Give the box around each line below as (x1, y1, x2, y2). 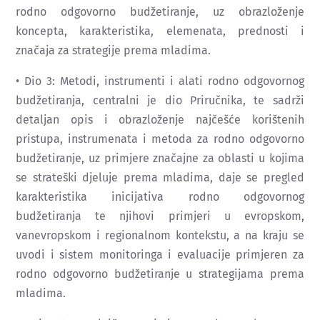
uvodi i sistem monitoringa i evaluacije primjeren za (16, 247, 304, 261)
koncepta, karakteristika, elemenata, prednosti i (16, 24, 304, 38)
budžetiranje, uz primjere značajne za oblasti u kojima (16, 151, 304, 165)
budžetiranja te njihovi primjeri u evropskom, (16, 209, 304, 223)
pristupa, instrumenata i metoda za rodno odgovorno (16, 131, 304, 146)
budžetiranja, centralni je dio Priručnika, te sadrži (16, 93, 304, 107)
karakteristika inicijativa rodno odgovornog (16, 189, 304, 204)
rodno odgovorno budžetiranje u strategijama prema (16, 266, 304, 281)
